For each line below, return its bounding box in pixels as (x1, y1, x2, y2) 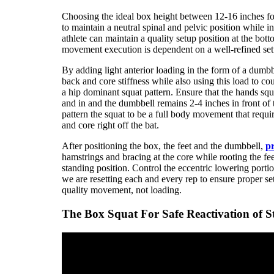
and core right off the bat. (61, 120, 159, 131)
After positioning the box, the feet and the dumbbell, (61, 141, 265, 152)
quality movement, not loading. (61, 185, 182, 196)
